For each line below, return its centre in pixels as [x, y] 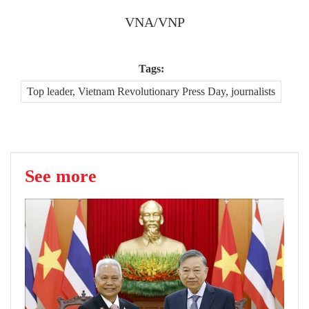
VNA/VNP [154, 22]
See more [61, 176]
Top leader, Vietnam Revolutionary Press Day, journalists [151, 91]
